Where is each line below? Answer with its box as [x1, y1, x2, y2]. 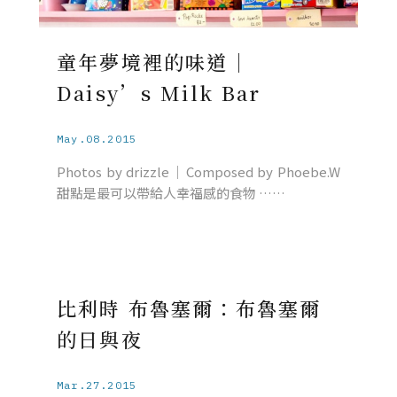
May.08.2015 [57, 131, 137, 145]
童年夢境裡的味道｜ [57, 47, 250, 75]
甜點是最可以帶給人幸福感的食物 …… [57, 183, 285, 202]
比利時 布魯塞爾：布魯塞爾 [57, 293, 322, 322]
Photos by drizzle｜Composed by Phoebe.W [57, 161, 340, 181]
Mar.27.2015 [57, 378, 137, 392]
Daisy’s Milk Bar [57, 78, 261, 106]
